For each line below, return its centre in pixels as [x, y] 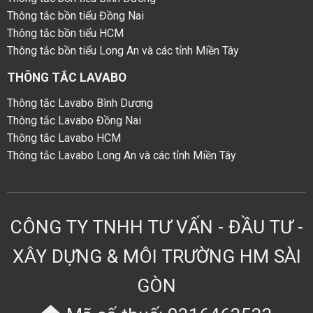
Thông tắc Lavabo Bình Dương [80, 103]
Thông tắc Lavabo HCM [64, 138]
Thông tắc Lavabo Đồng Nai [74, 121]
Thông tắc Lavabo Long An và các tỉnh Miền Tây [121, 156]
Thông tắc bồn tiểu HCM [65, 34]
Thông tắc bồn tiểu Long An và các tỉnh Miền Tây [123, 51]
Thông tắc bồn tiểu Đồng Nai [75, 16]
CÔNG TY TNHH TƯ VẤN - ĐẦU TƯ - [156, 227]
